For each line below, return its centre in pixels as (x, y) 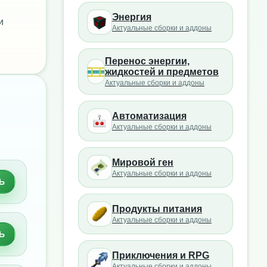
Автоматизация (149, 116)
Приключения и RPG (161, 255)
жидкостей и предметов (162, 72)
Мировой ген (143, 162)
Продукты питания (157, 209)
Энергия (132, 17)
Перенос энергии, (147, 61)
